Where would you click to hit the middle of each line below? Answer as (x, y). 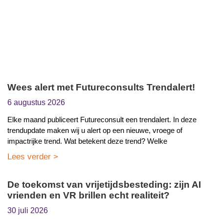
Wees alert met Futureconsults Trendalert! (101, 88)
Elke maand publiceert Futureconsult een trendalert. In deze (102, 120)
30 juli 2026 (28, 211)
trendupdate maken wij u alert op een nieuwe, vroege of (95, 131)
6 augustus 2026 (36, 103)
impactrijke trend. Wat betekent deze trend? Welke (87, 141)
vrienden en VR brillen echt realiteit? (88, 196)
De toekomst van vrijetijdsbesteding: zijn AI (104, 185)
